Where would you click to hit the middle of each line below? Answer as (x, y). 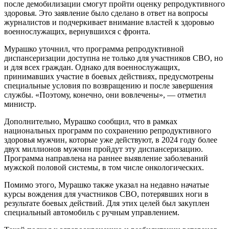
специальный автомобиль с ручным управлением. (92, 212)
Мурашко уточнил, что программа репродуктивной (94, 49)
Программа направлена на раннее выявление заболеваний (106, 158)
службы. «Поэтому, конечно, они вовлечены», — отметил (105, 95)
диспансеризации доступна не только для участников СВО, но (113, 58)
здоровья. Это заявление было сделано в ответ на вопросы (106, 13)
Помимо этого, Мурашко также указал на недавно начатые (107, 185)
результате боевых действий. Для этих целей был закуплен (107, 203)
